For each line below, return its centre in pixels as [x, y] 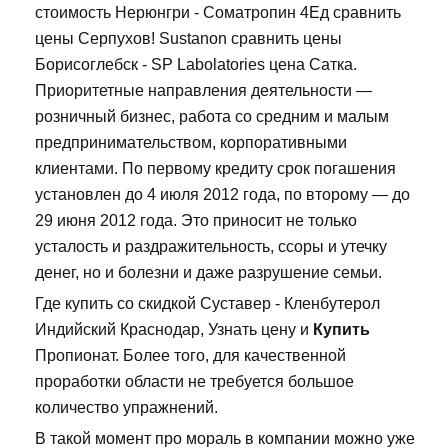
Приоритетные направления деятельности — [203, 91]
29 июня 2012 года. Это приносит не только [196, 221]
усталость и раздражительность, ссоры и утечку [211, 247]
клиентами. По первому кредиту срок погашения [215, 169]
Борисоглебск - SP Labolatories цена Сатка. [196, 65]
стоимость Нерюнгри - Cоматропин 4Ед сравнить [218, 13]
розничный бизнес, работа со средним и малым [212, 117]
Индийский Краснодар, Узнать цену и [174, 330]
